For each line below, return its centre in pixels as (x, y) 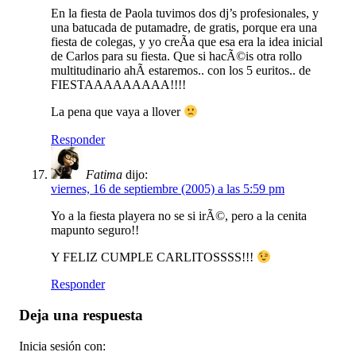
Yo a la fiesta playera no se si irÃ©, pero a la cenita (179, 215)
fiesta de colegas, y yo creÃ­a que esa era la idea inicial (187, 42)
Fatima (104, 174)
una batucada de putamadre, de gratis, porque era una (184, 28)
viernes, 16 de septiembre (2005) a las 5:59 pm (168, 188)
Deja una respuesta (81, 315)
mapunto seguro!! (95, 230)
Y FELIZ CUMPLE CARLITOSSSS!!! (154, 257)
